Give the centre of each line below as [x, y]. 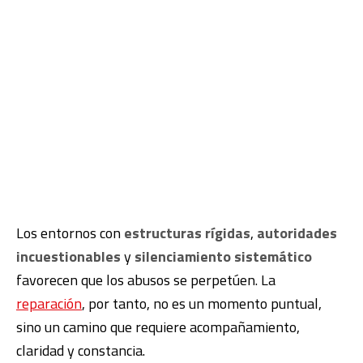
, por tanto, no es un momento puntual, [202, 303]
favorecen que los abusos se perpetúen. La [146, 280]
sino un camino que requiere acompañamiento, [158, 327]
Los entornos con [70, 233]
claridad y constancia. [81, 350]
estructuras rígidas [187, 233]
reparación [49, 303]
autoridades [297, 233]
